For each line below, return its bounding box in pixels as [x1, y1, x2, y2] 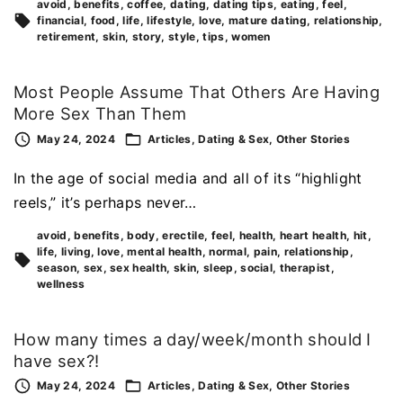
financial [37, 13, 84, 27]
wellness [37, 276, 85, 291]
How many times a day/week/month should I [13, 328, 372, 349]
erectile [162, 228, 204, 242]
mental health [127, 244, 202, 258]
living [60, 244, 91, 258]
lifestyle [147, 13, 193, 27]
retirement [37, 29, 96, 43]
